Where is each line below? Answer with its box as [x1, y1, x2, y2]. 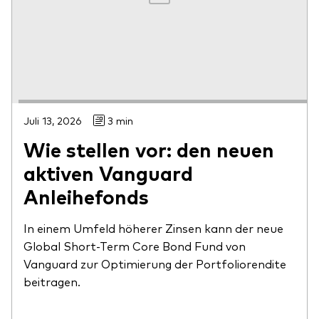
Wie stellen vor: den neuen [23, 135, 274, 163]
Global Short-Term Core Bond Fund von [23, 238, 246, 254]
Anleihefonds [23, 182, 149, 210]
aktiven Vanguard [23, 159, 193, 187]
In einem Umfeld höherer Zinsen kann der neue [23, 220, 283, 236]
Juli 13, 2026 [23, 114, 82, 127]
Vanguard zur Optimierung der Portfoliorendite [23, 256, 286, 272]
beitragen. [23, 273, 80, 290]
